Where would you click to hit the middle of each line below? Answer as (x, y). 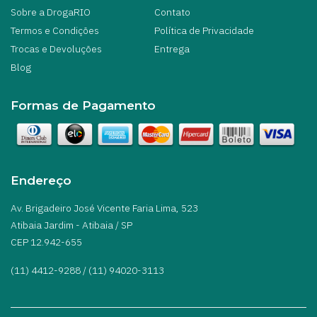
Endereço (41, 180)
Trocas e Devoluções (56, 49)
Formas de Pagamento (83, 106)
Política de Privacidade (204, 31)
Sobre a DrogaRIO (51, 12)
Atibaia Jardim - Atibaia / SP (71, 225)
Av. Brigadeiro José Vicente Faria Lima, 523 (104, 208)
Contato (172, 12)
